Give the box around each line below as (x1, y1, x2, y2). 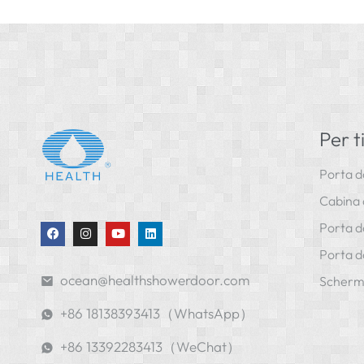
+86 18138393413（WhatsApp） (60, 304, 253, 322)
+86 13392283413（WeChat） (60, 337, 240, 355)
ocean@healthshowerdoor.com (60, 271, 249, 288)
